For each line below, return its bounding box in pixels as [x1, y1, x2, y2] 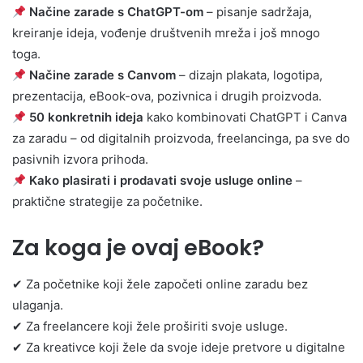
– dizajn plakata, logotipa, [176, 67, 323, 83]
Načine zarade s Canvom [29, 67, 177, 83]
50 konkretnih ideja [29, 109, 144, 126]
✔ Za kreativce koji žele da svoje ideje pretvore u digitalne [12, 339, 345, 355]
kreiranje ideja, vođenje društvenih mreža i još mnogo [12, 25, 320, 41]
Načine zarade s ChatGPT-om [29, 4, 204, 20]
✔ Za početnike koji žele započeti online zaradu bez [12, 275, 308, 292]
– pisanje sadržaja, [203, 4, 313, 20]
